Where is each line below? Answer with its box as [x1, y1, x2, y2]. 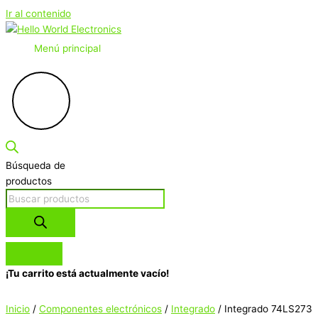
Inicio [6, 303, 30, 315]
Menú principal [34, 43, 101, 54]
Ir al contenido [6, 8, 71, 19]
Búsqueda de [6, 159, 65, 171]
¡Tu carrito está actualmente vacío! [6, 267, 169, 279]
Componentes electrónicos [39, 303, 162, 315]
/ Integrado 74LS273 [215, 303, 312, 315]
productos [6, 175, 52, 187]
